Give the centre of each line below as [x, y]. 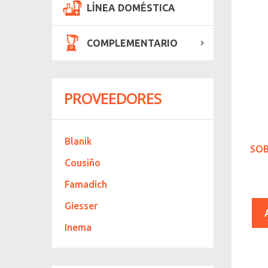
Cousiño [83, 162]
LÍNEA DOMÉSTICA [131, 7]
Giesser [81, 205]
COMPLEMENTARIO [132, 43]
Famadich [86, 184]
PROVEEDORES [113, 98]
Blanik [78, 141]
